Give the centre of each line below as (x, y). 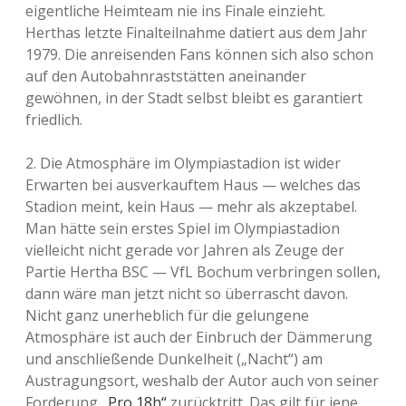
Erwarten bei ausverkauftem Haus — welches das (193, 185)
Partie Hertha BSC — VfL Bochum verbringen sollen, (203, 272)
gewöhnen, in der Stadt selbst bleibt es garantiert (194, 98)
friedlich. (54, 120)
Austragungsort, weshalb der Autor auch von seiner (202, 381)
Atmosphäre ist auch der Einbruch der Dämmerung (199, 337)
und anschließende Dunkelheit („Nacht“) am (174, 359)
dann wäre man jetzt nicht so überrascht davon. (187, 294)
